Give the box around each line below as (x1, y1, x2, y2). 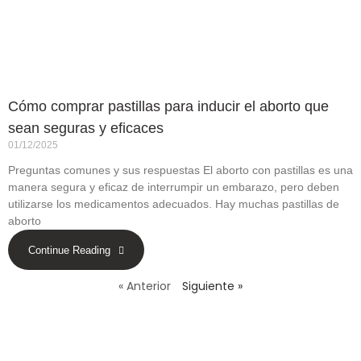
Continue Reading (28, 244, 110, 257)
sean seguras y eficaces (8, 119, 164, 136)
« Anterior (118, 278, 171, 295)
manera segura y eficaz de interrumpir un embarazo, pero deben (8, 180, 339, 193)
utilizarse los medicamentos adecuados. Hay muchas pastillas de (8, 197, 339, 210)
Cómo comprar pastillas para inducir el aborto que (8, 98, 329, 114)
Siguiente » (182, 278, 243, 295)
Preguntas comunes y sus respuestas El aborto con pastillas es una (8, 163, 353, 176)
